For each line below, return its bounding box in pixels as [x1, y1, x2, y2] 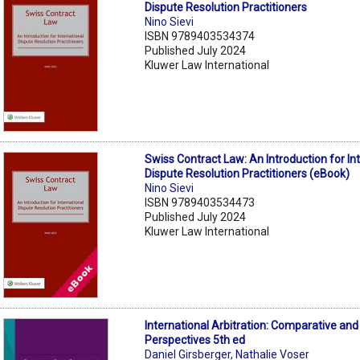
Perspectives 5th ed [145, 333, 246, 346]
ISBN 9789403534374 [145, 29, 256, 43]
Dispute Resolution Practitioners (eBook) [145, 166, 350, 180]
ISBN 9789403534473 [145, 195, 256, 209]
